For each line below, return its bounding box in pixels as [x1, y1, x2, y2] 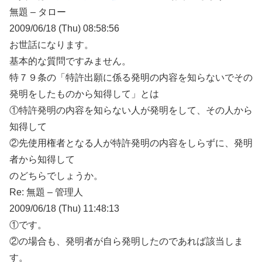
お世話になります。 [9, 40, 94, 50]
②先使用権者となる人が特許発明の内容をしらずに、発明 [9, 138, 253, 149]
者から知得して [9, 154, 75, 165]
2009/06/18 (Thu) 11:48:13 [9, 204, 119, 214]
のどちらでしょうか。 [9, 171, 103, 181]
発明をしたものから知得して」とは [9, 89, 159, 99]
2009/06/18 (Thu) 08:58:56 [9, 23, 119, 34]
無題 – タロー [9, 7, 66, 18]
